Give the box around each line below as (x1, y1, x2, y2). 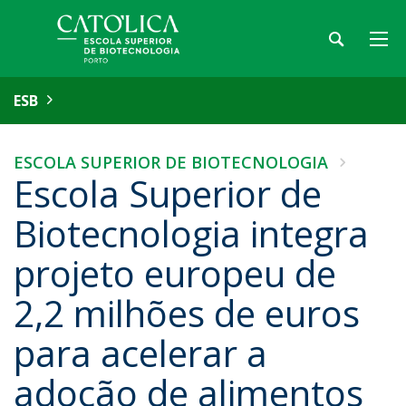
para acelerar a (14, 328, 267, 378)
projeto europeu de (14, 248, 336, 298)
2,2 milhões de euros (14, 288, 360, 338)
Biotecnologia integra (14, 208, 369, 258)
